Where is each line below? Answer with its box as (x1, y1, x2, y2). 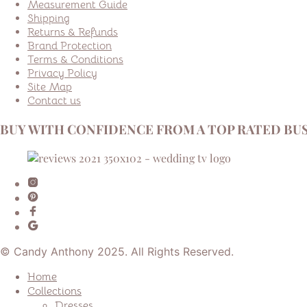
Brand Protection (27, 39, 112, 53)
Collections (27, 284, 82, 298)
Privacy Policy (27, 66, 97, 81)
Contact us (27, 94, 81, 108)
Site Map (27, 80, 72, 95)
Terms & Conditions (27, 53, 123, 67)
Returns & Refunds (27, 25, 118, 40)
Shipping (27, 12, 70, 26)
